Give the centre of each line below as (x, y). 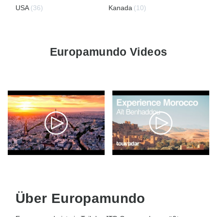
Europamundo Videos (108, 52)
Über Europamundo (80, 198)
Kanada (120, 8)
